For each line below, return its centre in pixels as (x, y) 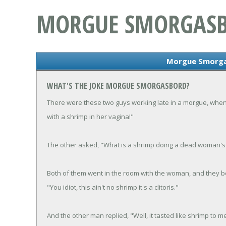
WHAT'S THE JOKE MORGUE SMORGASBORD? (118, 86)
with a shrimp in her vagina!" (90, 117)
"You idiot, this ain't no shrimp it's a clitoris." (113, 187)
